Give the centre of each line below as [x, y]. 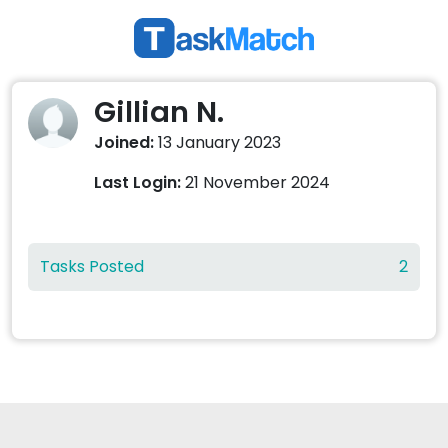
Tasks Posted [92, 267]
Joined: [124, 143]
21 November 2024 [255, 183]
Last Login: [137, 183]
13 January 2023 [217, 143]
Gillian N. [159, 112]
